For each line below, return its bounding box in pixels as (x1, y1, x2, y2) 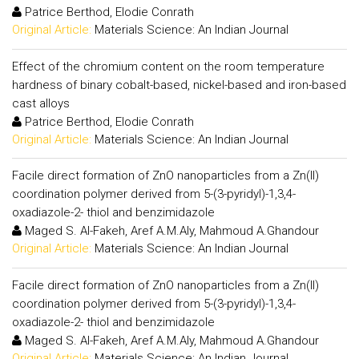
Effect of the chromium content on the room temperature (12, 58, 325, 74)
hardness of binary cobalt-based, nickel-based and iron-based (12, 77, 346, 92)
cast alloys (12, 95, 70, 111)
